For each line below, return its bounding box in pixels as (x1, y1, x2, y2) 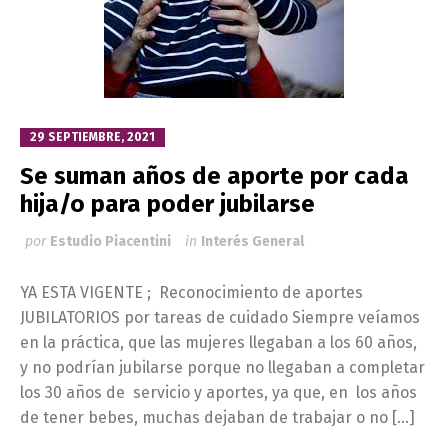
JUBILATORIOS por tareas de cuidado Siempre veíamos (20, 308, 420, 328)
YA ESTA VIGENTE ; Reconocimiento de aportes (20, 283, 363, 303)
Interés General (201, 233, 304, 251)
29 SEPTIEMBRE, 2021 (30, 130, 155, 145)
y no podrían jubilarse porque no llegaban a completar (20, 358, 425, 378)
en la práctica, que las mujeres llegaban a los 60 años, (20, 333, 417, 353)
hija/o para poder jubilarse (20, 190, 315, 219)
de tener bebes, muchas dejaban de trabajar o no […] (20, 408, 415, 428)
